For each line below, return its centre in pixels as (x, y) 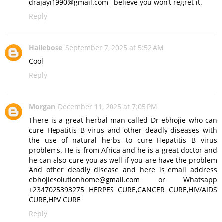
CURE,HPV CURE (55, 200)
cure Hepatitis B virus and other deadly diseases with (123, 130)
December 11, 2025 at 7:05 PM (108, 107)
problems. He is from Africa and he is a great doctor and (123, 150)
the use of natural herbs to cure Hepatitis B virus (123, 140)
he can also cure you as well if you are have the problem (123, 160)
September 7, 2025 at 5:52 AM (114, 48)
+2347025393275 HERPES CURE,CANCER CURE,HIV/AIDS (123, 190)
